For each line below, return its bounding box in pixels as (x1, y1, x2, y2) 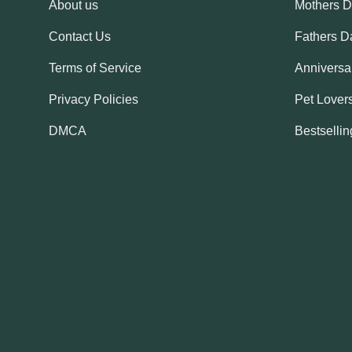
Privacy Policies (49, 93, 138, 107)
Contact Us (49, 30, 111, 44)
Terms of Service (49, 61, 141, 75)
